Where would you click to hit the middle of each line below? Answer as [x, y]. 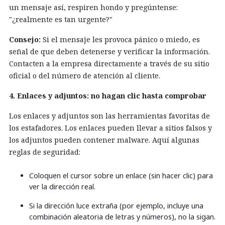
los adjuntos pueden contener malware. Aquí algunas [104, 140]
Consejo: [25, 40]
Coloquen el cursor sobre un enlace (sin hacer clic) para [121, 176]
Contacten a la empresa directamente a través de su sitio [109, 64]
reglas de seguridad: [45, 152]
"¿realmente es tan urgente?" [61, 20]
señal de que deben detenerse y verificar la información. [109, 52]
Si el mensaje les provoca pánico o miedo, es [120, 40]
